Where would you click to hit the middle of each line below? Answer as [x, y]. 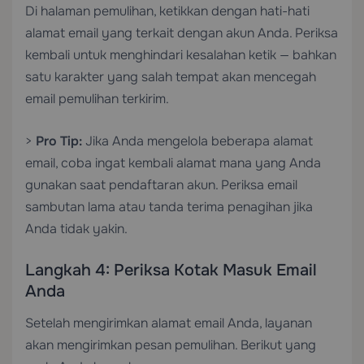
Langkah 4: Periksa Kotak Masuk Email [171, 270]
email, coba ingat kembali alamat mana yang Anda [173, 163]
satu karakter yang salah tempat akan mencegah [171, 77]
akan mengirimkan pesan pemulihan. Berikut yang [171, 345]
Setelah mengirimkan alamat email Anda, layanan [169, 323]
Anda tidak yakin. [76, 229]
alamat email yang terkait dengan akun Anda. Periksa [182, 33]
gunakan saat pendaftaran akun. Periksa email [161, 185]
